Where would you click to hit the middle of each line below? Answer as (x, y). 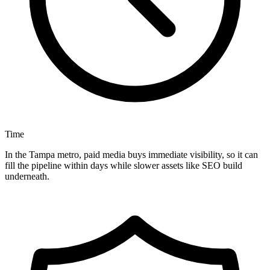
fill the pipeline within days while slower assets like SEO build (124, 166)
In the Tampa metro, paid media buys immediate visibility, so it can (131, 155)
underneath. (27, 177)
